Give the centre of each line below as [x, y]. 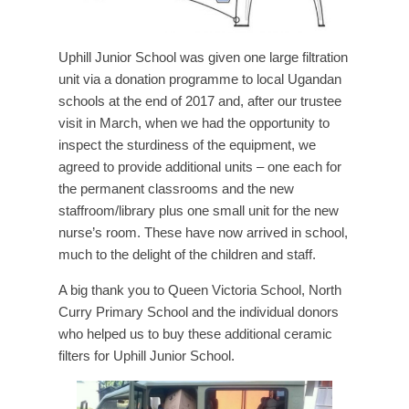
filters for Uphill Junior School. [147, 356]
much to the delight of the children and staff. [187, 255]
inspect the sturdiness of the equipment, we [187, 145]
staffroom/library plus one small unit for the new [199, 211]
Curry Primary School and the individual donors [199, 312]
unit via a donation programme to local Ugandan [200, 79]
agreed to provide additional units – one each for [200, 167]
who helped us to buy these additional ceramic [195, 334]
